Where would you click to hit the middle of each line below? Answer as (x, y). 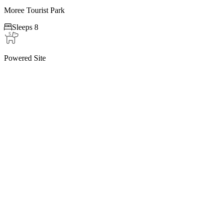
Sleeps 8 (25, 27)
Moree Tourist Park (34, 10)
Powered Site (25, 58)
